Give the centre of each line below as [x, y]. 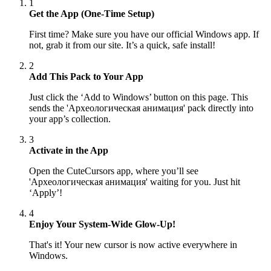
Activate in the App [69, 150]
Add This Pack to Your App [86, 76]
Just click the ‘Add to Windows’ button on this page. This [139, 97]
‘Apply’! [46, 192]
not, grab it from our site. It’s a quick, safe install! [122, 45]
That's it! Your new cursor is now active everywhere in [133, 244]
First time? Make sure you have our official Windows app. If [144, 34]
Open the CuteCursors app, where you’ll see [114, 171]
